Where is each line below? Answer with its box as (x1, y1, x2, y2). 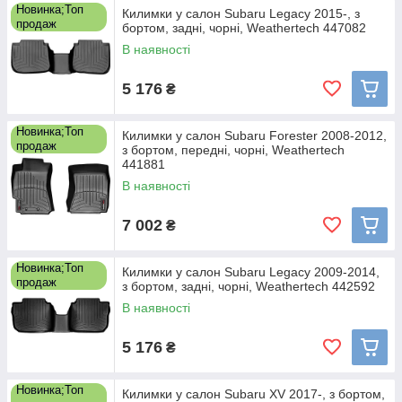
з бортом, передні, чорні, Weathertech (122, 143, 345, 157)
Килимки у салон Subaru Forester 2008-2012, (122, 128, 387, 143)
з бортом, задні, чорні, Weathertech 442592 (122, 279, 375, 293)
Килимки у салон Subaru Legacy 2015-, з (122, 6, 360, 21)
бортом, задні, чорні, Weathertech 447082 (122, 21, 366, 35)
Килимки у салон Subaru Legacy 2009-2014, (122, 265, 380, 279)
